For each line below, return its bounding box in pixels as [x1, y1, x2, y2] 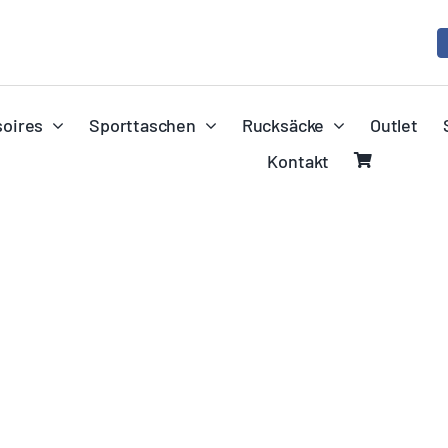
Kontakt [267, 149, 330, 172]
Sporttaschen [89, 113, 196, 136]
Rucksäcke [241, 113, 325, 136]
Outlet [370, 113, 418, 136]
